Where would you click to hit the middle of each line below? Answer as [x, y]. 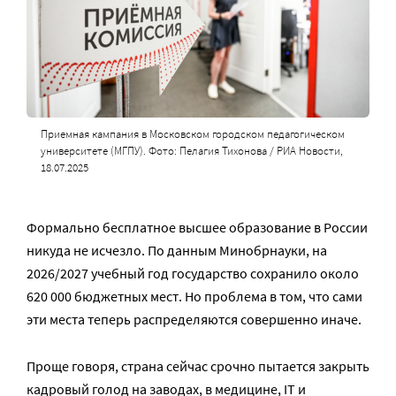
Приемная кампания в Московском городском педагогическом [192, 134]
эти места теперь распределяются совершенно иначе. [194, 319]
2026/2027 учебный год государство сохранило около [193, 273]
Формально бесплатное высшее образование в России [197, 227]
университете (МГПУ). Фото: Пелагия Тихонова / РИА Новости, [191, 151]
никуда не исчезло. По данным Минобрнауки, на [177, 250]
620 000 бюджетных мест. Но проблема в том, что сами [194, 296]
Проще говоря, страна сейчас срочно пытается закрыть [198, 366]
